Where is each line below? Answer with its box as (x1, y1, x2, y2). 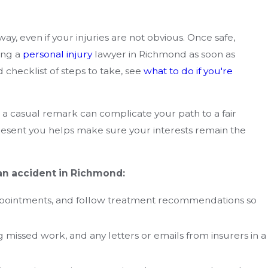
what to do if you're (144, 65, 233, 77)
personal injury (23, 48, 93, 60)
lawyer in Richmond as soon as (92, 48, 236, 60)
